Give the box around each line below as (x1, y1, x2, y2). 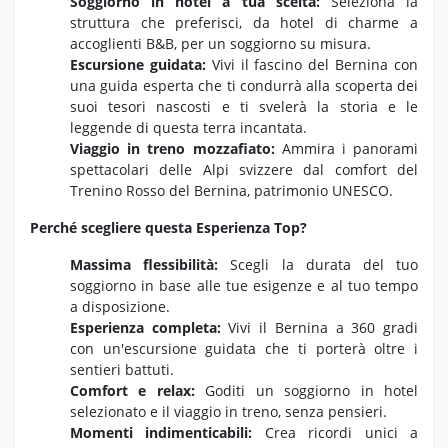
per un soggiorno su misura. (177, 33, 371, 53)
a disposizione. (70, 296, 170, 316)
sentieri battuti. (70, 359, 174, 379)
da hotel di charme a (242, 12, 419, 32)
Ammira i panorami (274, 138, 418, 158)
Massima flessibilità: (70, 254, 219, 274)
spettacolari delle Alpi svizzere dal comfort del (70, 159, 418, 179)
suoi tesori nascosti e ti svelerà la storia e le (70, 96, 418, 116)
